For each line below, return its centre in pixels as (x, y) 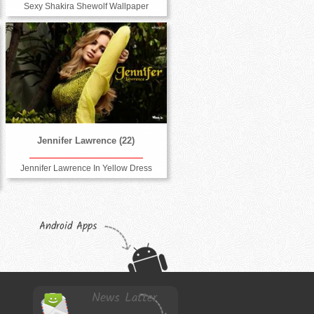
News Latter (125, 298)
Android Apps (68, 226)
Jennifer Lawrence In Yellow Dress (86, 169)
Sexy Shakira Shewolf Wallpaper (86, 7)
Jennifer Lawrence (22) (86, 141)
